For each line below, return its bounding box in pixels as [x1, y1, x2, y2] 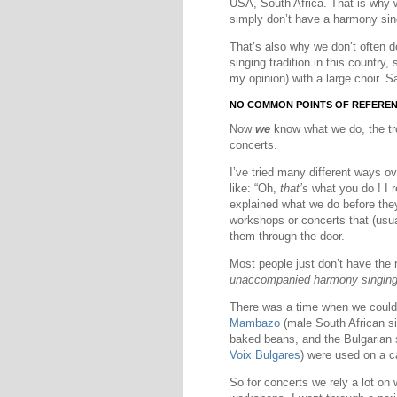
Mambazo [230, 316, 280, 331]
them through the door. [230, 229, 345, 243]
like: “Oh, [230, 181, 280, 195]
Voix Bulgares [230, 348, 300, 362]
